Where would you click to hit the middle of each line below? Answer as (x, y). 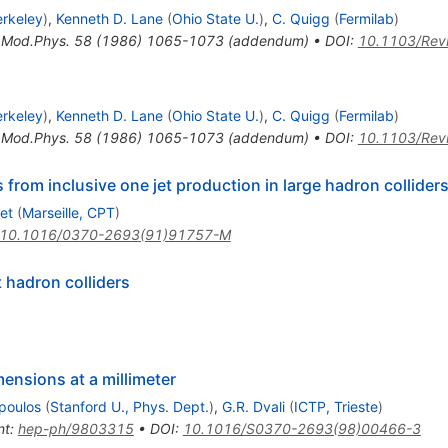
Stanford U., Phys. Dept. (129, 407)
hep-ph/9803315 (75, 429)
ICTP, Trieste (335, 407)
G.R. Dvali (253, 407)
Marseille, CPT (68, 213)
